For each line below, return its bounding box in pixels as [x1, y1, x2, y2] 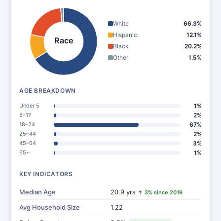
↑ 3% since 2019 [138, 189, 183, 196]
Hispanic [113, 31, 137, 38]
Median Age [19, 188, 56, 196]
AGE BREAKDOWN [19, 87, 76, 94]
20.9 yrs [110, 188, 138, 196]
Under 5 [19, 102, 39, 109]
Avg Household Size [19, 203, 80, 211]
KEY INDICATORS [19, 170, 73, 178]
